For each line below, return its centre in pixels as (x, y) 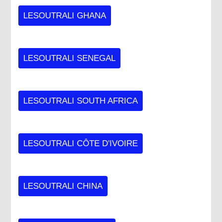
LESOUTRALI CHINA (63, 186)
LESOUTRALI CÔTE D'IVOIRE (81, 143)
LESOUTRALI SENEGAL (70, 58)
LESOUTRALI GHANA (65, 15)
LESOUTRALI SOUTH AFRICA (81, 101)
